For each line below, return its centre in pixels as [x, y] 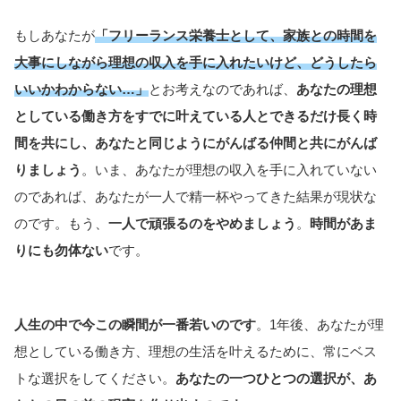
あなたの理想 [337, 90]
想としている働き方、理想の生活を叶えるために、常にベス [196, 351]
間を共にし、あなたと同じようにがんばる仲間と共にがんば [196, 143]
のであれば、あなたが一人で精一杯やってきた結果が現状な [196, 197]
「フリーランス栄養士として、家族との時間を [236, 36]
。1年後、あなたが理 [320, 324]
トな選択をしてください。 [95, 378]
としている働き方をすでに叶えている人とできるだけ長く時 [196, 116]
